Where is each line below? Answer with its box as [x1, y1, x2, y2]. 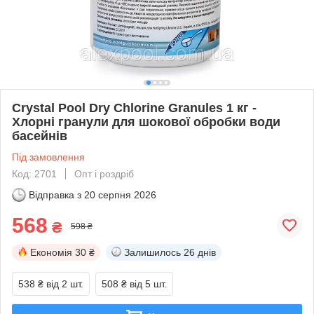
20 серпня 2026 [84, 189, 156, 200]
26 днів [184, 246, 216, 258]
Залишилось [124, 246, 181, 258]
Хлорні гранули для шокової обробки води [12, 114, 280, 129]
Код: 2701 [12, 168, 57, 179]
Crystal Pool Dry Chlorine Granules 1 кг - [12, 100, 257, 115]
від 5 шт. [130, 278, 167, 289]
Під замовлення [12, 151, 85, 163]
